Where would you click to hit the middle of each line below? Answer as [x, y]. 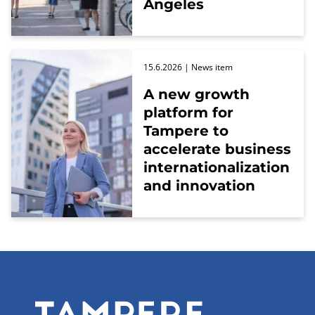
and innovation [199, 186]
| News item [207, 67]
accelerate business [217, 149]
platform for [188, 112]
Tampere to [186, 131]
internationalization [217, 167]
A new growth [197, 94]
